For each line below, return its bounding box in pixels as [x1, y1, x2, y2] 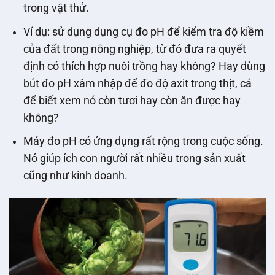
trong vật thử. [23, 2, 89, 15]
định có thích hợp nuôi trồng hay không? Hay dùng [23, 60, 265, 72]
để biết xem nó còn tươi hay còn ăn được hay [23, 94, 241, 107]
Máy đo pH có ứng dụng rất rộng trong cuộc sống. [23, 135, 263, 148]
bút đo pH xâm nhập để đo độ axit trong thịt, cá [23, 77, 252, 90]
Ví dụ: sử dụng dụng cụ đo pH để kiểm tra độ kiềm [23, 25, 264, 38]
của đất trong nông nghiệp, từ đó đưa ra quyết [23, 42, 246, 55]
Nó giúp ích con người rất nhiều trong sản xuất [23, 152, 246, 165]
